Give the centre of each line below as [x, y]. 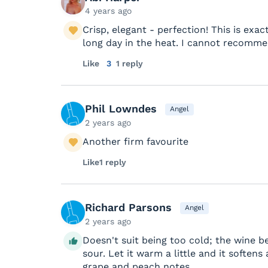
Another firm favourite [135, 141]
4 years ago [108, 10]
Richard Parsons [128, 207]
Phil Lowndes [121, 108]
